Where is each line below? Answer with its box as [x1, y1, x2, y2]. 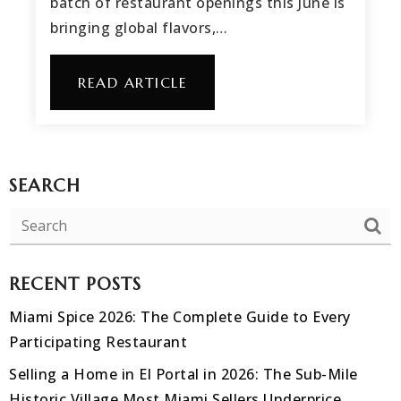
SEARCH [9, 174, 81, 197]
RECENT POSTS [9, 272, 141, 295]
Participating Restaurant [9, 331, 187, 352]
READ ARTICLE [78, 73, 187, 91]
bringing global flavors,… [50, 17, 228, 38]
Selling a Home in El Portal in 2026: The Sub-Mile [9, 363, 358, 384]
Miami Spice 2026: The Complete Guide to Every [9, 306, 351, 327]
